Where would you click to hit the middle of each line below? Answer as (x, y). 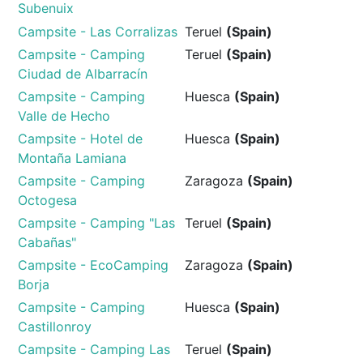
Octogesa (48, 200)
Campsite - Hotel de (81, 138)
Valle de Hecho (64, 115)
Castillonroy (55, 326)
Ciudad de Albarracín (83, 73)
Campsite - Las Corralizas (98, 31)
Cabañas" (47, 242)
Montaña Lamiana (73, 158)
